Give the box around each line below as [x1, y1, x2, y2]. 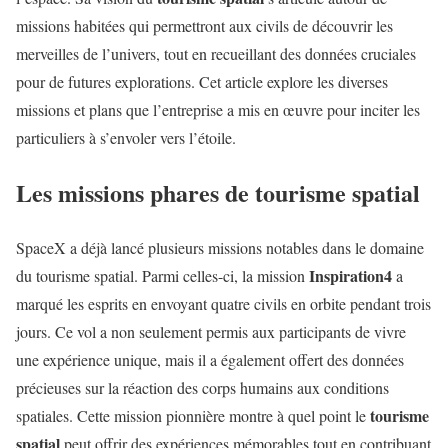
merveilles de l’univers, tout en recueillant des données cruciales [16, 42, 416, 64]
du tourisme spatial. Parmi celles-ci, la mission [16, 264, 309, 286]
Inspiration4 [309, 263, 392, 287]
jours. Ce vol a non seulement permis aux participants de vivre [16, 320, 406, 342]
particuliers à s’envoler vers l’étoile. [16, 126, 236, 148]
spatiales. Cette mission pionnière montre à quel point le [16, 404, 370, 426]
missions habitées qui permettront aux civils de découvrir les [16, 14, 393, 36]
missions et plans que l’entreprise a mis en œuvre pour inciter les [16, 98, 420, 120]
